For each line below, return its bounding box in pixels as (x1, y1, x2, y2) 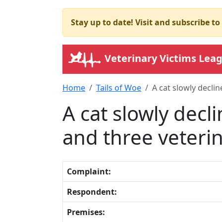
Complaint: (67, 166, 111, 177)
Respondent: (67, 186, 117, 197)
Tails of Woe (96, 82, 141, 93)
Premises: (67, 206, 105, 218)
